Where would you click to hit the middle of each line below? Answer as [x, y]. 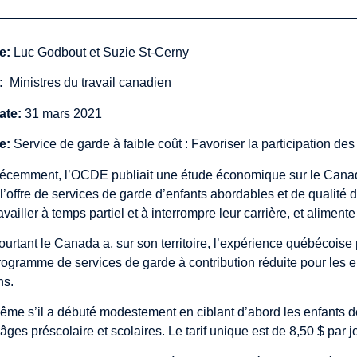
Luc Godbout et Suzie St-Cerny [102, 52]
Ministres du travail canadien [88, 83]
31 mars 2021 [62, 113]
